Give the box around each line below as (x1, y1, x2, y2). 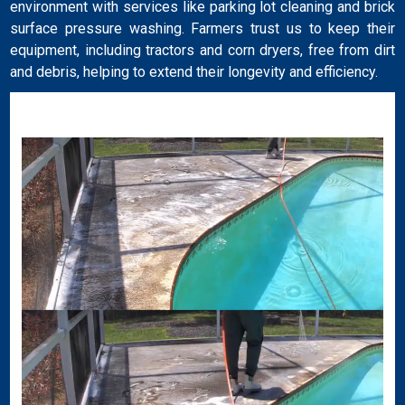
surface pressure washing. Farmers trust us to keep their (10, 19, 395, 37)
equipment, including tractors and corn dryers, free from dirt (10, 41, 395, 59)
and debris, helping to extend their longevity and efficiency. (10, 62, 378, 80)
